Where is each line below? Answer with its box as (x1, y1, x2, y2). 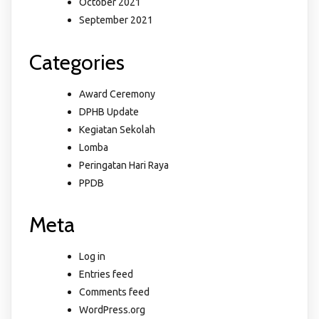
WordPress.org (79, 304, 145, 316)
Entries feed (79, 268, 133, 281)
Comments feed (79, 286, 150, 298)
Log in (79, 251, 105, 263)
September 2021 (79, 14, 153, 26)
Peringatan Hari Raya (79, 159, 169, 171)
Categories (29, 48, 125, 75)
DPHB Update (79, 105, 139, 117)
